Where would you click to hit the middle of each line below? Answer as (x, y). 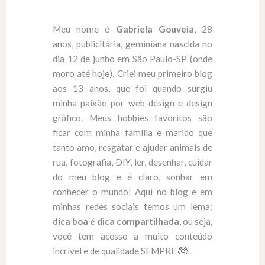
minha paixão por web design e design (132, 103)
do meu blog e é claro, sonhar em (132, 177)
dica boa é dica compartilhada (116, 222)
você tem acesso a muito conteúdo (132, 236)
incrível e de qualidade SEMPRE (115, 251)
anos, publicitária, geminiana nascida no (132, 44)
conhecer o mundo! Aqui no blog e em (132, 192)
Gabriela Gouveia (155, 29)
